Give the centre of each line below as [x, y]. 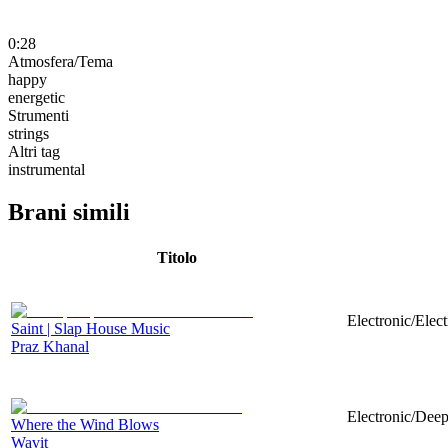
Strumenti [38, 115]
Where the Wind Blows [85, 424]
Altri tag [34, 151]
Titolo [177, 257]
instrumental [46, 169]
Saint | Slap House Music [90, 328]
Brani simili [69, 211]
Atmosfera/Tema [60, 61]
